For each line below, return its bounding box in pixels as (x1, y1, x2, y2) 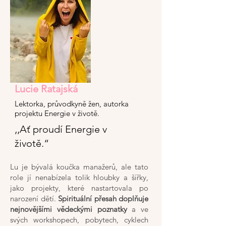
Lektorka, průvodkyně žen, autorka (15, 99, 129, 108)
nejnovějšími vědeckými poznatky (10, 204, 127, 214)
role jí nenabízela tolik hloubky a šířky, (10, 173, 148, 182)
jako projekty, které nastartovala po (10, 183, 148, 193)
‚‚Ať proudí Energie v (15, 123, 107, 135)
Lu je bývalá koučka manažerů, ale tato (10, 162, 148, 172)
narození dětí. (10, 194, 56, 203)
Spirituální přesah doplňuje (55, 194, 148, 203)
